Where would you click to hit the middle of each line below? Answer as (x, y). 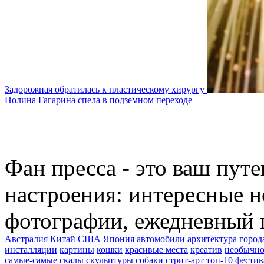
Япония (119, 239)
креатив (206, 249)
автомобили (161, 239)
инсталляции (31, 249)
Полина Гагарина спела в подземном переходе (98, 100)
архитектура (212, 239)
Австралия (26, 239)
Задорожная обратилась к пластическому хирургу (105, 89)
